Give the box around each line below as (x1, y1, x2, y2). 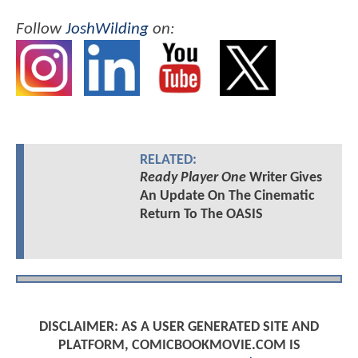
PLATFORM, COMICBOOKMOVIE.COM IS (58, 338, 300, 354)
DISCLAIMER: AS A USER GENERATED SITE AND (39, 320, 319, 336)
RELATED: (139, 153, 197, 167)
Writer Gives (245, 169, 322, 185)
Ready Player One (139, 169, 246, 185)
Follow (16, 21, 66, 38)
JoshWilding (66, 21, 149, 38)
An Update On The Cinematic (139, 188, 315, 204)
